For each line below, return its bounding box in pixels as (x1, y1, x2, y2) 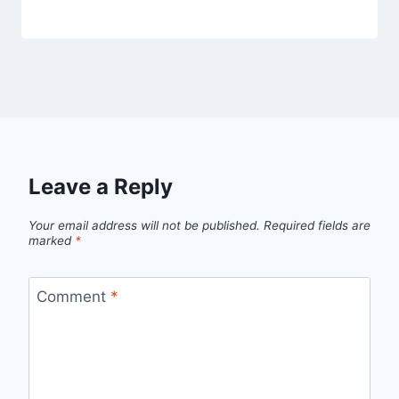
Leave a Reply (28, 173, 173, 199)
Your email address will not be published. (28, 218, 260, 233)
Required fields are (264, 218, 370, 233)
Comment (36, 288, 110, 306)
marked (28, 233, 75, 248)
